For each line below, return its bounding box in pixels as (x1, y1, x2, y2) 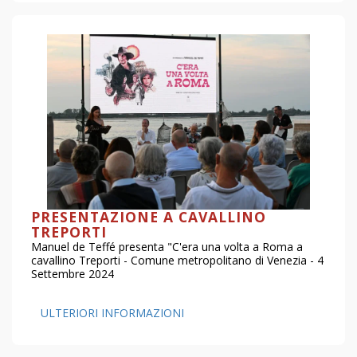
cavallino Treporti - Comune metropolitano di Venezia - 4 (31, 252, 324, 268)
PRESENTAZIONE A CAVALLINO (31, 206, 266, 226)
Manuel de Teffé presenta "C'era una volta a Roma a (31, 238, 303, 254)
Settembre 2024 (31, 265, 114, 281)
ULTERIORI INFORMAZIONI (41, 304, 184, 320)
